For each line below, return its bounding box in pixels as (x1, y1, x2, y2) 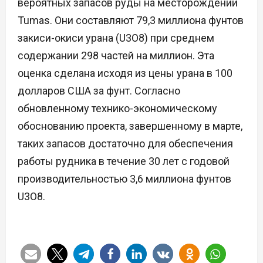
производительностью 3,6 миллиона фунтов (18, 173, 231, 186)
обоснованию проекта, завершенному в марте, (18, 120, 242, 133)
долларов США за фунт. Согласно (18, 85, 180, 97)
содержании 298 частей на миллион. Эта (18, 49, 214, 62)
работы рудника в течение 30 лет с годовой (18, 155, 230, 168)
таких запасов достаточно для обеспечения (18, 137, 233, 150)
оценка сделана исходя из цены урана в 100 (18, 67, 232, 80)
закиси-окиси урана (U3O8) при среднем (18, 32, 214, 45)
